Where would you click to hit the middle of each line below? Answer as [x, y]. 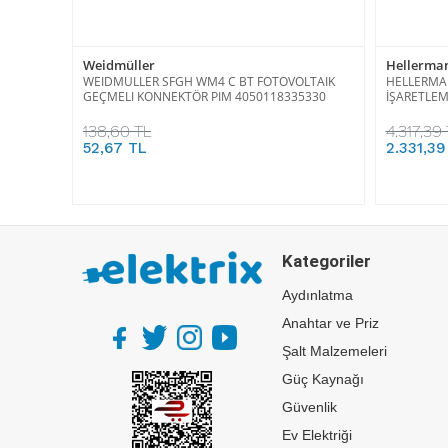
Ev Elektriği [317, 434]
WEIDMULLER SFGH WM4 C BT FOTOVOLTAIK [209, 81]
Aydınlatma [317, 294]
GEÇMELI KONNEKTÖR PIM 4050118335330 [204, 96]
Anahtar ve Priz [330, 322]
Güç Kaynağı [323, 378]
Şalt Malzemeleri [334, 350]
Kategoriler [326, 260]
